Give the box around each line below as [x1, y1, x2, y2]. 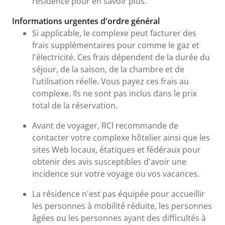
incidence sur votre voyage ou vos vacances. [32, 168, 199, 179]
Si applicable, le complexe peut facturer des [32, 27, 196, 39]
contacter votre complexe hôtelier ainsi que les [32, 132, 210, 143]
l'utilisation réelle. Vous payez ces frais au [32, 75, 189, 87]
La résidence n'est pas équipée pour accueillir [32, 188, 205, 199]
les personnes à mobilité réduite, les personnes [32, 200, 212, 211]
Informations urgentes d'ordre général [12, 15, 160, 27]
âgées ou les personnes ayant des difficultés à [32, 212, 206, 223]
